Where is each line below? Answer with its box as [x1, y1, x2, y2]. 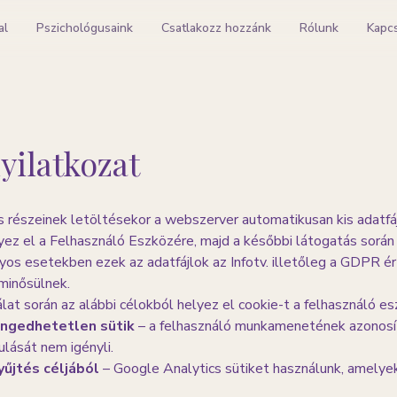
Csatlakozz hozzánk [161, 19, 272, 36]
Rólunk [300, 19, 339, 36]
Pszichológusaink [36, 19, 134, 36]
